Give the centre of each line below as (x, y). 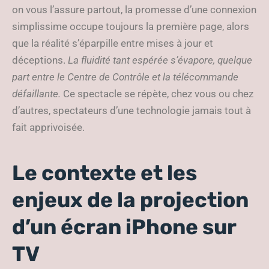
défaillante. (36, 94)
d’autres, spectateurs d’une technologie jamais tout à (131, 110)
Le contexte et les (104, 173)
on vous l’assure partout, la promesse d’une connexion (134, 10)
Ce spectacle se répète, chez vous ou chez (157, 94)
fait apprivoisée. (48, 127)
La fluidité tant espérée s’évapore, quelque (160, 60)
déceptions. (40, 60)
